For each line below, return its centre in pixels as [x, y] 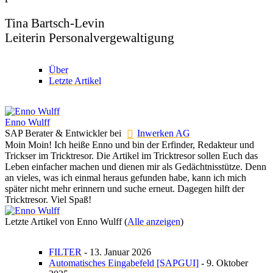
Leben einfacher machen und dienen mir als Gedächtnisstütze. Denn [136, 166]
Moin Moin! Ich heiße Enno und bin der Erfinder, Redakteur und [129, 144]
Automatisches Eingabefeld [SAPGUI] [124, 263]
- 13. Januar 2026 [116, 252]
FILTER [65, 252]
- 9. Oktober [223, 263]
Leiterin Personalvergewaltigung [90, 38]
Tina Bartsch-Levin [55, 23]
